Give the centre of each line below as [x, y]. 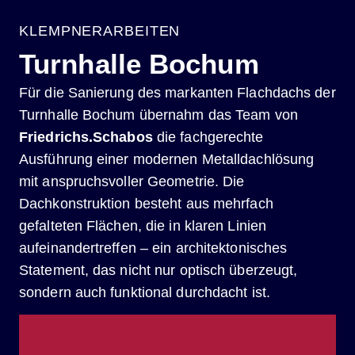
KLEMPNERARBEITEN [100, 31]
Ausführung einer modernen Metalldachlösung [167, 159]
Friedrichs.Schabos [86, 137]
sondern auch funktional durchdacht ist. [145, 292]
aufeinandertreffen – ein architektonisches [153, 248]
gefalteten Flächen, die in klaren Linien [143, 226]
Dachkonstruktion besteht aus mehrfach [146, 204]
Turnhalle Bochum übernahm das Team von [158, 115]
